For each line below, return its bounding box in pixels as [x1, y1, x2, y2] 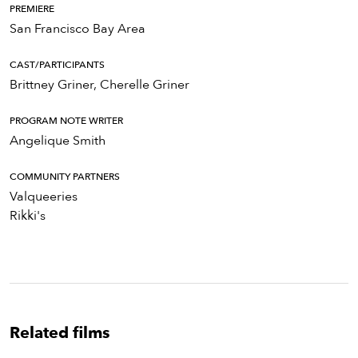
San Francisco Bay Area [10, 20, 145, 38]
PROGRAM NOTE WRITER [10, 114, 123, 128]
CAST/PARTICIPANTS [10, 58, 105, 72]
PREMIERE [10, 2, 54, 16]
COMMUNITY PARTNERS [10, 170, 120, 184]
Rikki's [10, 207, 46, 225]
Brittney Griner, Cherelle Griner [10, 76, 189, 94]
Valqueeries [10, 188, 78, 206]
